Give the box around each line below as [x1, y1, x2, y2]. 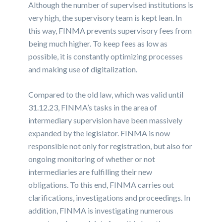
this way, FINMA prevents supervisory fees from [28, 26, 192, 36]
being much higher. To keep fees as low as [28, 39, 168, 49]
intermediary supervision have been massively [28, 115, 183, 125]
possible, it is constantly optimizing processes [28, 52, 183, 61]
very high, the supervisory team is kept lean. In [28, 13, 182, 23]
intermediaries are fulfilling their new [28, 167, 153, 177]
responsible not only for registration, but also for [28, 141, 193, 151]
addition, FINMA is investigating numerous [28, 206, 174, 216]
